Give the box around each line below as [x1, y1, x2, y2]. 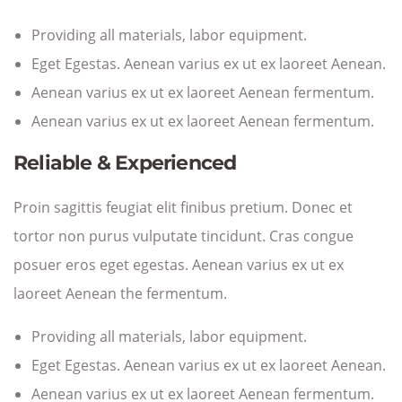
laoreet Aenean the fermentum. [13, 284, 227, 303]
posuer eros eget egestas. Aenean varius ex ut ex [13, 255, 344, 275]
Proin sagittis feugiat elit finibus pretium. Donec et [13, 197, 353, 217]
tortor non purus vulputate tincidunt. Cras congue [13, 226, 354, 246]
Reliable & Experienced [13, 150, 237, 175]
